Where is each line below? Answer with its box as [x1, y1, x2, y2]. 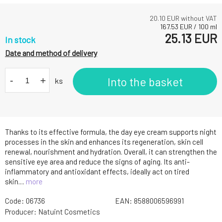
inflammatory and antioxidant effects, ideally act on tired [5, 167, 189, 176]
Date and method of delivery [5, 48, 97, 58]
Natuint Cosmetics [38, 207, 100, 217]
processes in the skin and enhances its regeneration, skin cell [5, 137, 203, 147]
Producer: [5, 207, 38, 217]
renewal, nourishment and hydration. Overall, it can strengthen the [5, 147, 217, 157]
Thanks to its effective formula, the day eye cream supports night [5, 127, 217, 137]
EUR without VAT [166, 14, 217, 23]
